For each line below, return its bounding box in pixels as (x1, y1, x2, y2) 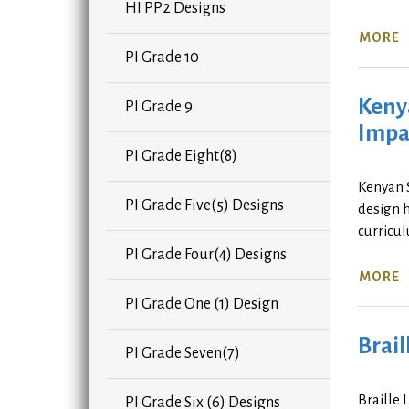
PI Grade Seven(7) (125, 345, 240, 362)
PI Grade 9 (125, 99, 193, 116)
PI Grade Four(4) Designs (125, 246, 287, 264)
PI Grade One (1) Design (125, 296, 278, 313)
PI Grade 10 (125, 49, 199, 67)
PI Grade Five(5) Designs (125, 197, 284, 215)
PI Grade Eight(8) (125, 148, 237, 165)
